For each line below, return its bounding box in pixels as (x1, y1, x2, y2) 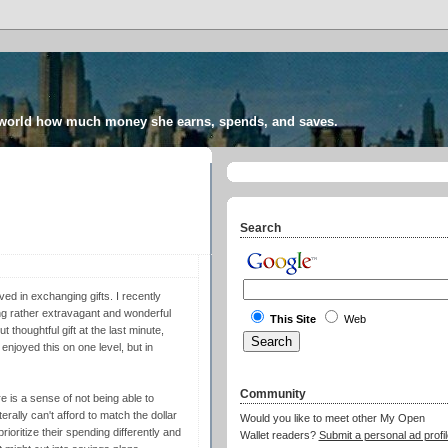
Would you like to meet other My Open (239, 412, 425, 425)
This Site (269, 313, 316, 326)
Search (239, 220, 281, 235)
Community (239, 386, 306, 401)
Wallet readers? (239, 429, 319, 442)
